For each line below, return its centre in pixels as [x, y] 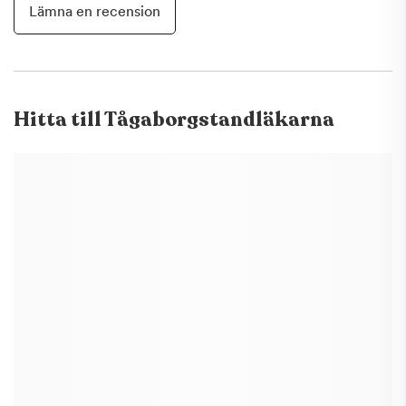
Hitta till [59, 120]
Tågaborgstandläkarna [219, 120]
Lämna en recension [95, 11]
